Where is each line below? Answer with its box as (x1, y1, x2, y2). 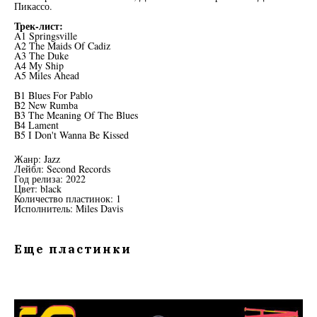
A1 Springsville (14, 29, 77, 43)
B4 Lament (14, 118, 59, 132)
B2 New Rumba (14, 98, 78, 113)
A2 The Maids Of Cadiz (14, 39, 110, 53)
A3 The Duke (14, 49, 69, 63)
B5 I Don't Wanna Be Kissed (14, 128, 129, 142)
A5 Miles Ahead (14, 69, 79, 83)
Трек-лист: (14, 18, 63, 34)
